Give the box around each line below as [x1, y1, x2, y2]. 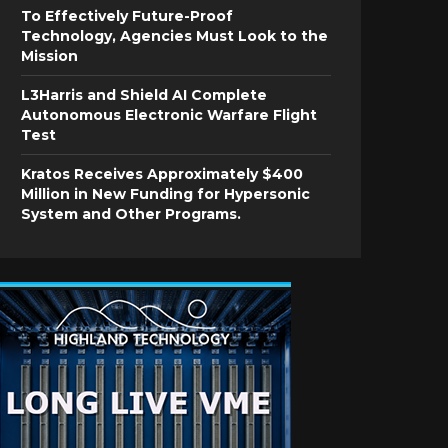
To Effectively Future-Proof [21, 7, 233, 25]
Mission [21, 47, 78, 65]
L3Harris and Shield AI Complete [21, 86, 267, 104]
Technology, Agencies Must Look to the [21, 27, 328, 45]
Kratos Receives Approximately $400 [21, 165, 303, 183]
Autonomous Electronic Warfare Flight [21, 106, 317, 124]
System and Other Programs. [21, 205, 241, 223]
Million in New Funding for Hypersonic [21, 185, 310, 203]
